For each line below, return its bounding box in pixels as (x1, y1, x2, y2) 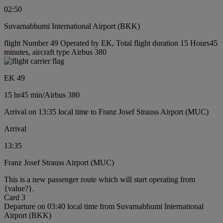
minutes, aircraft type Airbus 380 (4, 48, 107, 57)
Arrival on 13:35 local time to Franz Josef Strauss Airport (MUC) (4, 108, 209, 116)
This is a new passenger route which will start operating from (4, 175, 195, 184)
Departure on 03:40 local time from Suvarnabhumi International (4, 202, 204, 211)
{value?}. (4, 184, 34, 193)
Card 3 (4, 193, 25, 202)
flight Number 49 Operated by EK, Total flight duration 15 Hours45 (4, 39, 218, 48)
